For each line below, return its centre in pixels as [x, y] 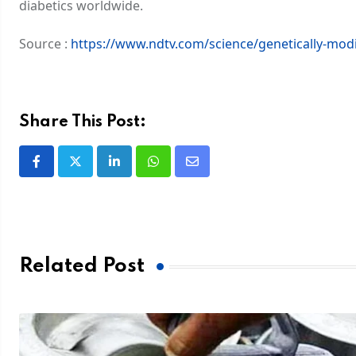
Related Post [82, 267]
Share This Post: [83, 122]
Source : [45, 43]
